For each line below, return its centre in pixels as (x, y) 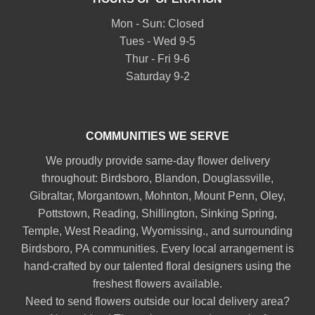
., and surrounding (247, 231)
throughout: (71, 178)
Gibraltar (51, 195)
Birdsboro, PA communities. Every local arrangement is (157, 248)
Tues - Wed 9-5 (157, 41)
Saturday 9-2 (157, 76)
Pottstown (63, 213)
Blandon (176, 178)
